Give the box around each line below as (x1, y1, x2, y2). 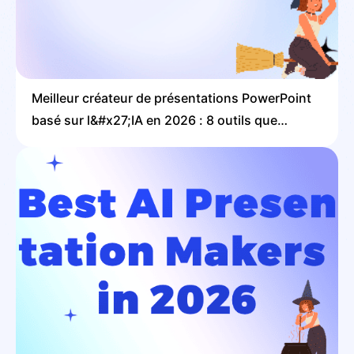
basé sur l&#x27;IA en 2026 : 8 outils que (32, 112, 277, 129)
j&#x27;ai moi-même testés (32, 134, 194, 151)
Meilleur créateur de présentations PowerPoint (32, 90, 311, 107)
